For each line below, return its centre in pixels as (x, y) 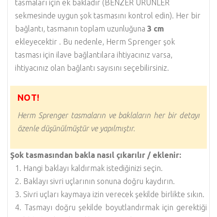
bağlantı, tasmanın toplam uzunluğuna (81, 28)
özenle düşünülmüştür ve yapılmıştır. (76, 128)
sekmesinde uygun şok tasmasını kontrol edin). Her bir (108, 15)
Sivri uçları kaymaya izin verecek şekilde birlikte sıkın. (114, 194)
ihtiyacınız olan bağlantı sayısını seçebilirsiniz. (92, 68)
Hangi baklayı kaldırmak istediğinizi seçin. (93, 168)
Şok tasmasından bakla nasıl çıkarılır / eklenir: (96, 155)
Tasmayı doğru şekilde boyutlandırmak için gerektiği (116, 208)
